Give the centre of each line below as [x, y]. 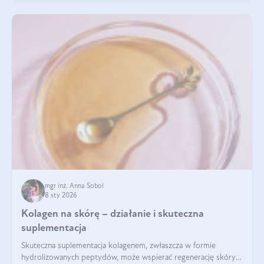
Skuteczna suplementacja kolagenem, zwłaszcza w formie [118, 246]
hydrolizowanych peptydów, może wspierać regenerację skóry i [131, 258]
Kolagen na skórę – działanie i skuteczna [113, 214]
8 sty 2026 [61, 195]
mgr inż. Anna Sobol [75, 186]
